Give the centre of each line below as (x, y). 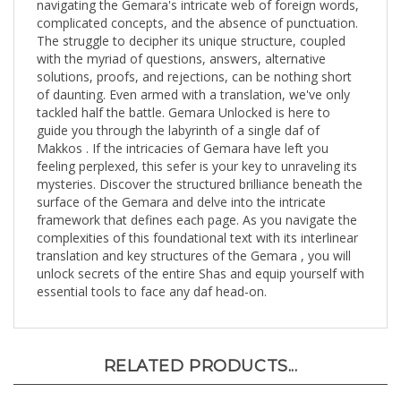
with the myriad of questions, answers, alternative (181, 43)
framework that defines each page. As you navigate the (197, 205)
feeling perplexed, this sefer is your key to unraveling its (197, 151)
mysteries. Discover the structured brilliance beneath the (200, 169)
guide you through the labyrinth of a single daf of (178, 115)
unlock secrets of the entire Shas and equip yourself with (200, 258)
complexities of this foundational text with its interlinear (197, 222)
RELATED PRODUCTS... (200, 351)
